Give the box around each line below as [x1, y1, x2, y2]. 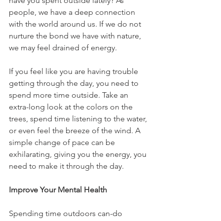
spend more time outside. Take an [9, 90, 130, 100]
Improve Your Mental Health [9, 184, 107, 194]
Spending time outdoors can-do [9, 208, 124, 218]
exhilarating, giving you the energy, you [9, 149, 148, 159]
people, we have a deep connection [9, 7, 137, 17]
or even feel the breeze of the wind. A [9, 125, 143, 135]
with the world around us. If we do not [9, 19, 143, 29]
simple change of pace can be [9, 137, 117, 147]
